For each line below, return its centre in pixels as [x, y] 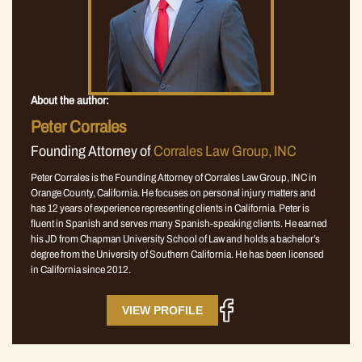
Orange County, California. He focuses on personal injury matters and [173, 193]
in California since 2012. [81, 269]
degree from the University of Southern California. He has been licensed [177, 254]
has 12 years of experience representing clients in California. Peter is [170, 208]
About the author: [70, 100]
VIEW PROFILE [162, 310]
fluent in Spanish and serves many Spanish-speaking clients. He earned [179, 223]
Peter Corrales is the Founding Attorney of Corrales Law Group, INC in [174, 177]
